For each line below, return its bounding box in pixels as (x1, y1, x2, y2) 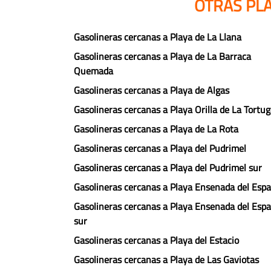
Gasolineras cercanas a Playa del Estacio (74, 233, 239, 247)
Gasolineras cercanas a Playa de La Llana (74, 30, 241, 44)
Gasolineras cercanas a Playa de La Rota (74, 122, 238, 136)
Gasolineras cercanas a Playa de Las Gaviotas (74, 252, 259, 267)
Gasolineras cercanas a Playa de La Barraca (74, 49, 251, 64)
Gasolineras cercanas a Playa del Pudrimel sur (74, 160, 262, 175)
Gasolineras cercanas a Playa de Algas (74, 83, 229, 97)
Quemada (74, 64, 113, 78)
